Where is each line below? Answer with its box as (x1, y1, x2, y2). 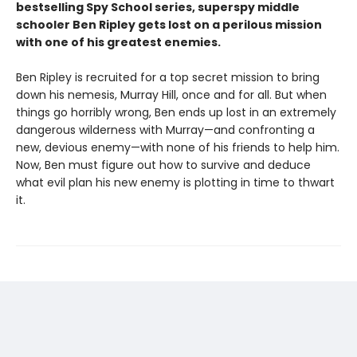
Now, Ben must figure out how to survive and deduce (16, 157, 311, 173)
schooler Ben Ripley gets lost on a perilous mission (16, 17, 322, 33)
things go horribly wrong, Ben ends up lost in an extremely (16, 104, 336, 120)
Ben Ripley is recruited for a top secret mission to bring (16, 69, 320, 85)
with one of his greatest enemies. (16, 34, 221, 50)
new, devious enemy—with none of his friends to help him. (16, 139, 339, 155)
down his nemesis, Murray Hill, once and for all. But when (16, 87, 327, 103)
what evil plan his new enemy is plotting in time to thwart (16, 175, 335, 190)
